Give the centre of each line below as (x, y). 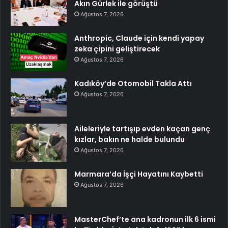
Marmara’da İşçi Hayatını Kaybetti (139, 174)
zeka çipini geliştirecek (117, 49)
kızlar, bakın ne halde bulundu (130, 139)
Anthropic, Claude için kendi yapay (139, 38)
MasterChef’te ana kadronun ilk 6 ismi (145, 219)
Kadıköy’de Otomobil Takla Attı (133, 83)
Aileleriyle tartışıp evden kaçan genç (142, 129)
